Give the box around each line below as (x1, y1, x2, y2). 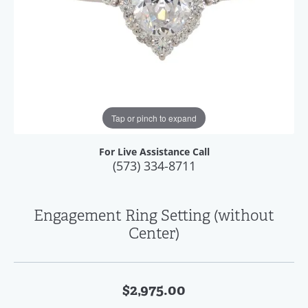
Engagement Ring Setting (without (34, 206, 274, 225)
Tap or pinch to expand (111, 111, 197, 124)
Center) (129, 224, 179, 243)
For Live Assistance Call (98, 145, 210, 159)
